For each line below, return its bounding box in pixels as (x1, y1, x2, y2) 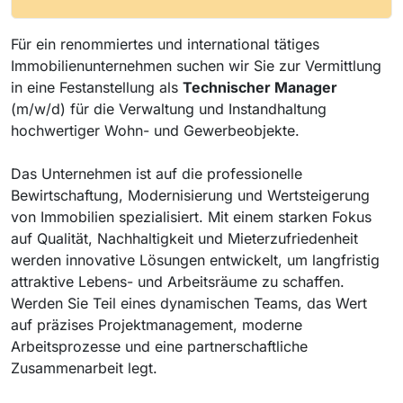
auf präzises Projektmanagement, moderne (11, 315, 302, 334)
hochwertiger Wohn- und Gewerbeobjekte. (11, 121, 304, 139)
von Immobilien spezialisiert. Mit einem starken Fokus (11, 207, 372, 226)
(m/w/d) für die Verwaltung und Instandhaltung (11, 99, 327, 118)
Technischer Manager (183, 77, 337, 96)
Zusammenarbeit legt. (11, 358, 157, 377)
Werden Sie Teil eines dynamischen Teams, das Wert (11, 293, 367, 312)
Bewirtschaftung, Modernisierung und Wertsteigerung (11, 185, 370, 204)
